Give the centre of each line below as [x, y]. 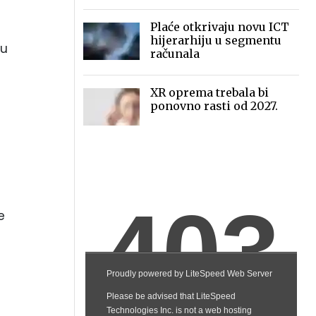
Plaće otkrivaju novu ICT [220, 27]
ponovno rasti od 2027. [214, 106]
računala [175, 54]
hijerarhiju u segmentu [216, 40]
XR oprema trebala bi [209, 92]
